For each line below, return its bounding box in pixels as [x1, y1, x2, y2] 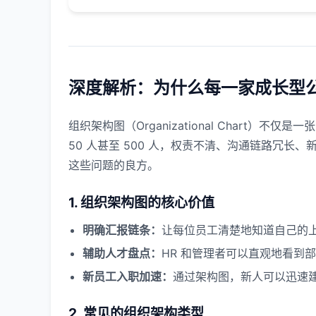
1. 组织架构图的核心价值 [68, 194, 214, 211]
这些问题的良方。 [68, 158, 159, 172]
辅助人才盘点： [83, 246, 162, 260]
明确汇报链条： [83, 223, 162, 237]
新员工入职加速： [83, 269, 173, 284]
